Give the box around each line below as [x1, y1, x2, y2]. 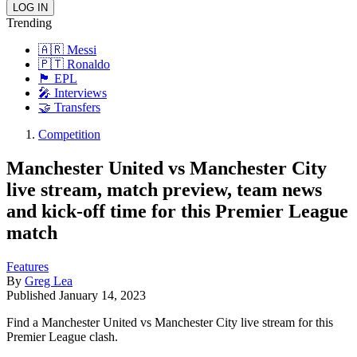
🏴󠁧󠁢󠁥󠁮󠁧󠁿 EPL [38, 72, 77, 86]
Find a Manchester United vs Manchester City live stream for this [6, 315, 333, 329]
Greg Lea [25, 273, 73, 288]
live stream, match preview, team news [6, 178, 322, 200]
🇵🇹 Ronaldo [38, 57, 110, 72]
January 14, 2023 [59, 288, 146, 302]
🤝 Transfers [38, 100, 100, 115]
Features [6, 259, 49, 273]
